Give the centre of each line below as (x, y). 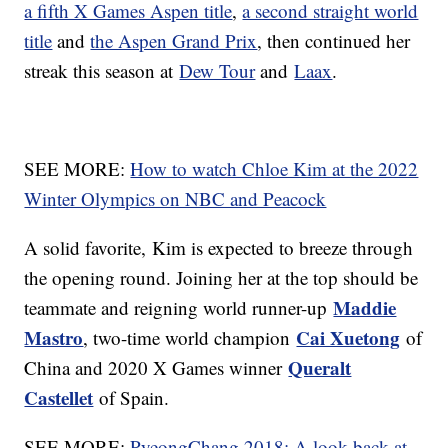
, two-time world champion (190, 338)
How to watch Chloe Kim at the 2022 (274, 169)
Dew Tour (217, 71)
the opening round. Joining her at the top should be (221, 278)
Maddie (365, 308)
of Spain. (131, 398)
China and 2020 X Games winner (156, 368)
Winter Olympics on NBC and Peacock (175, 199)
